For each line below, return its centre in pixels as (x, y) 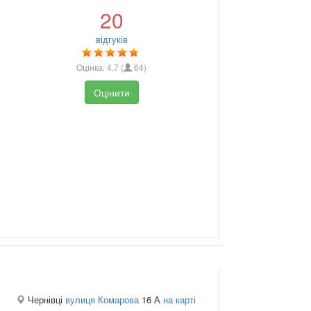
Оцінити (111, 93)
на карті (179, 299)
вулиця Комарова (102, 299)
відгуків (111, 40)
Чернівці (45, 299)
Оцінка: (92, 67)
